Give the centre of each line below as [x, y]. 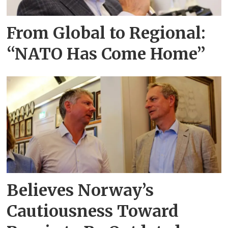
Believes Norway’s [80, 190]
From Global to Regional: [106, 33]
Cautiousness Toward [93, 211]
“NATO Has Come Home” [106, 54]
